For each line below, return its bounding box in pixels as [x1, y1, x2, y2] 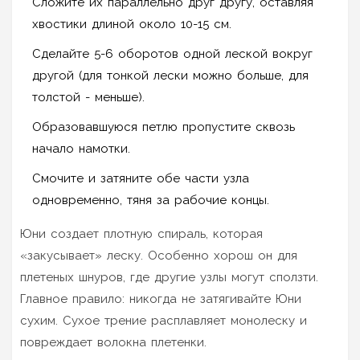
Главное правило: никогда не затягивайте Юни [20, 291, 301, 306]
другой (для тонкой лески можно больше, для [32, 67, 309, 83]
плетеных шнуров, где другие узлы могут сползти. [20, 269, 318, 284]
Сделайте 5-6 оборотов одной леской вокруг [32, 46, 313, 61]
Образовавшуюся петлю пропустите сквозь [32, 119, 295, 134]
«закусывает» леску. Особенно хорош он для [20, 247, 297, 263]
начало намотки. [32, 141, 130, 156]
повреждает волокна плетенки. [20, 334, 207, 350]
